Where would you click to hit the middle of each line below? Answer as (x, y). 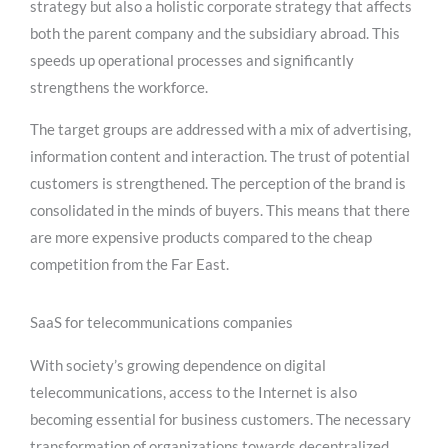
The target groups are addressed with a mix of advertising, (220, 129)
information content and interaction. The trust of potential (220, 156)
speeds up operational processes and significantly (192, 60)
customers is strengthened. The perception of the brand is (218, 183)
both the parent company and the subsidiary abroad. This (215, 33)
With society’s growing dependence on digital (178, 365)
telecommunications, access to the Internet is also (193, 392)
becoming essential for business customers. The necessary (220, 419)
